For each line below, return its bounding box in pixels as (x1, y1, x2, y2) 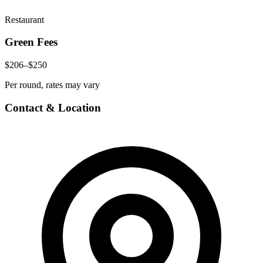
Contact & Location (5, 101, 101, 114)
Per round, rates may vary (5, 79, 100, 90)
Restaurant (5, 14, 44, 25)
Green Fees (5, 36, 58, 49)
